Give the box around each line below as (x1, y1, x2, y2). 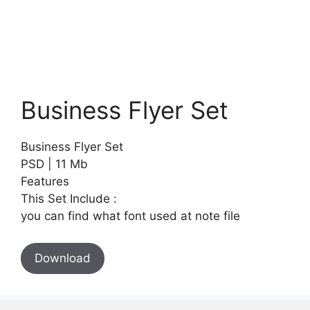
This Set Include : (21, 192, 117, 206)
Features (21, 174, 69, 189)
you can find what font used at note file (21, 209, 240, 224)
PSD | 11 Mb (21, 157, 88, 172)
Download (35, 250, 91, 265)
